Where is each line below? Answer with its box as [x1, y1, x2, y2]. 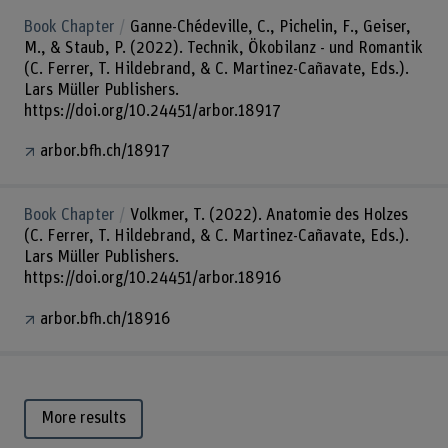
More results [40, 410, 126, 427]
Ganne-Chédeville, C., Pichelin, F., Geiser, [129, 18, 411, 35]
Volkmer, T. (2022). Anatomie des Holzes [129, 207, 408, 224]
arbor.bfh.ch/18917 [39, 143, 170, 160]
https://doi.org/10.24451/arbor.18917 [23, 102, 281, 119]
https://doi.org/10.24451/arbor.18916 [23, 270, 282, 287]
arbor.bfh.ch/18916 [39, 310, 171, 327]
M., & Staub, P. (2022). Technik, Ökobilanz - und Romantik [23, 39, 423, 56]
